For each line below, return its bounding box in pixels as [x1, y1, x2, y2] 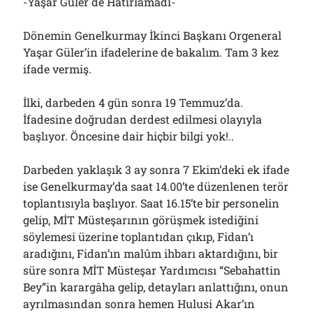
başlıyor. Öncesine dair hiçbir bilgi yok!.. [23, 129, 235, 143]
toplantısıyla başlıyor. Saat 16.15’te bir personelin [23, 196, 280, 210]
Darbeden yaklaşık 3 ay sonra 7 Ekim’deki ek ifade [23, 162, 290, 177]
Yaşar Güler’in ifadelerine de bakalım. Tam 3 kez [23, 45, 279, 59]
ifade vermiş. [23, 61, 92, 76]
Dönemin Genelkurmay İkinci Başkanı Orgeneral [23, 28, 282, 43]
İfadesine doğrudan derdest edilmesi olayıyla [23, 112, 263, 126]
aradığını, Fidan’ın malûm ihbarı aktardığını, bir [23, 246, 279, 261]
